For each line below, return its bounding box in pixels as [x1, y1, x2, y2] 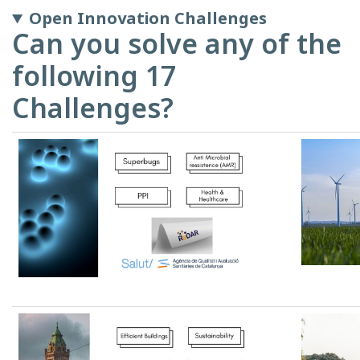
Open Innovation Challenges [29, 7, 268, 30]
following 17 [12, 57, 176, 95]
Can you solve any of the [12, 25, 342, 63]
